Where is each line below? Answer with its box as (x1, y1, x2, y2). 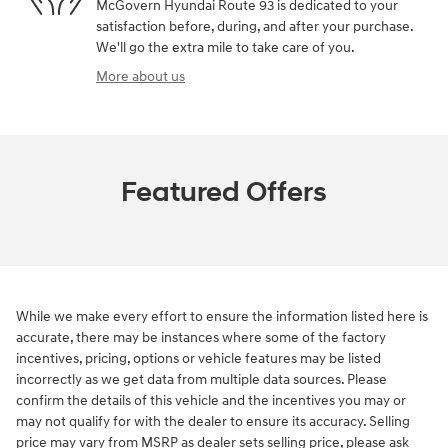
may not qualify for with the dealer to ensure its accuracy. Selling (16, 413, 410, 431)
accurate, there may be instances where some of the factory (16, 329, 386, 347)
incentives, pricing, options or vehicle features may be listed (16, 350, 381, 368)
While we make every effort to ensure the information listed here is (16, 308, 428, 326)
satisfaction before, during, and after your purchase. (96, 18, 413, 36)
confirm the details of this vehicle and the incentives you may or (16, 392, 406, 410)
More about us (96, 68, 185, 86)
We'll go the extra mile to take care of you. (96, 39, 355, 57)
